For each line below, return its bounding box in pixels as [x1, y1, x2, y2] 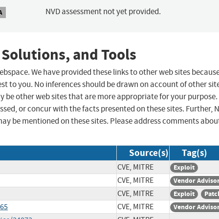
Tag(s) [182, 147, 207, 159]
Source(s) [129, 147, 169, 159]
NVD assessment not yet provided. [45, 6, 161, 17]
